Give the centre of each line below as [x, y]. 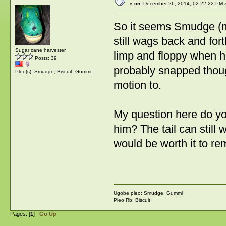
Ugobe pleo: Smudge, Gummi [148, 193]
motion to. [137, 85]
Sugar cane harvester [41, 50]
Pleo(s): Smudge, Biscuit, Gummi [53, 72]
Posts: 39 [45, 58]
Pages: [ [20, 214]
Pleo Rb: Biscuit [132, 200]
